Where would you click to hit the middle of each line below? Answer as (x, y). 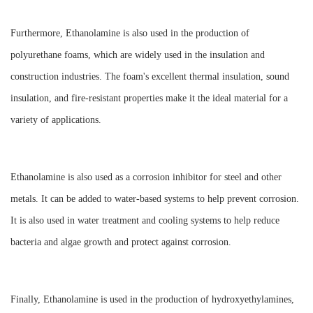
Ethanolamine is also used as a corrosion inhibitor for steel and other (146, 177)
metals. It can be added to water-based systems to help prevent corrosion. (155, 199)
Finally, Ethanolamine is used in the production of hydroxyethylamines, (152, 299)
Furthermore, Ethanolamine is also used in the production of (130, 33)
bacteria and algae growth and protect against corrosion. (121, 242)
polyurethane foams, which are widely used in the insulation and (138, 55)
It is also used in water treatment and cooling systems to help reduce (145, 220)
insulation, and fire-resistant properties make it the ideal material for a (149, 98)
